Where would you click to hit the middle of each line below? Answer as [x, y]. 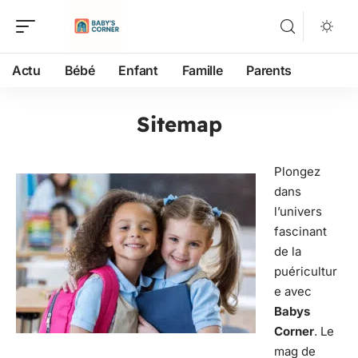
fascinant [300, 231]
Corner [294, 331]
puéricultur [305, 271]
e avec [292, 291]
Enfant [138, 70]
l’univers [298, 211]
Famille [202, 70]
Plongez [297, 171]
